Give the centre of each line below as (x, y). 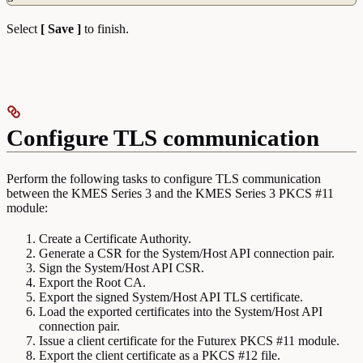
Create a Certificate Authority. (115, 238)
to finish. (105, 28)
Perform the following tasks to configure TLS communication (164, 178)
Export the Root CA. (92, 282)
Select (23, 28)
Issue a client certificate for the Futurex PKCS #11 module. (189, 340)
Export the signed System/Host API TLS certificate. (171, 297)
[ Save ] (61, 28)
